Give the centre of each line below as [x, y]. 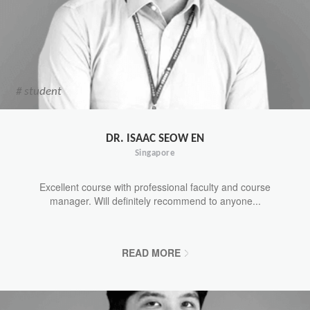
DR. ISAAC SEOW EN [155, 138]
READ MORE [151, 252]
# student [39, 91]
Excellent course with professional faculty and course [155, 186]
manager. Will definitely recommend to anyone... [155, 200]
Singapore [155, 152]
